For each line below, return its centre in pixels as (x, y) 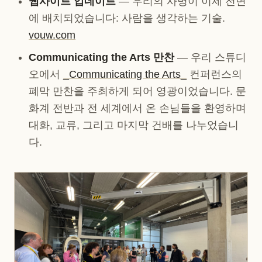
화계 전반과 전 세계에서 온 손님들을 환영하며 (138, 108)
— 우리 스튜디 (211, 58)
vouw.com (52, 35)
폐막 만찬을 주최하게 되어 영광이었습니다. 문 (138, 92)
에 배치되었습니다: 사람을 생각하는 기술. (127, 18)
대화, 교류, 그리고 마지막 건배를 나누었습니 (134, 125)
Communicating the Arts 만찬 (102, 58)
